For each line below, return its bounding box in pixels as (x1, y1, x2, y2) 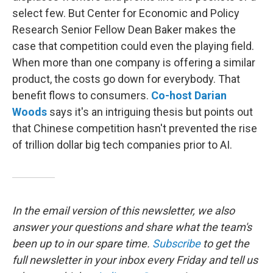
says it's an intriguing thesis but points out (47, 105, 253, 119)
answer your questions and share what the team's (12, 221, 252, 234)
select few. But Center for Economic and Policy (12, 7, 239, 20)
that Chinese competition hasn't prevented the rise (12, 122, 257, 135)
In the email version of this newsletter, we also (12, 204, 235, 218)
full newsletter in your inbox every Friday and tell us (12, 253, 258, 267)
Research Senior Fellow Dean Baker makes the (12, 23, 236, 37)
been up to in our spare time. (12, 237, 152, 250)
